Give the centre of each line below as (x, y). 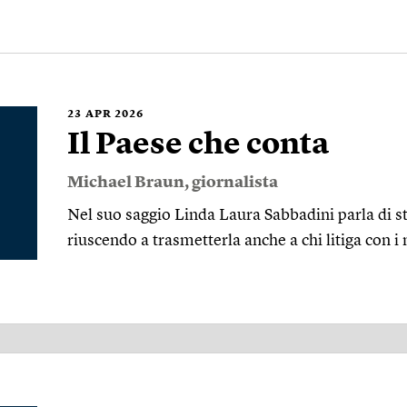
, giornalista (231, 182)
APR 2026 (114, 114)
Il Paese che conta (198, 145)
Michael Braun (126, 182)
